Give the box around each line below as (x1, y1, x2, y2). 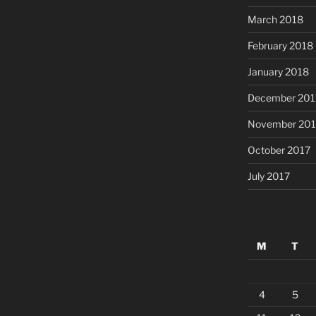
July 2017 (247, 169, 290, 182)
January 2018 (247, 65, 309, 78)
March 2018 (247, 13, 303, 25)
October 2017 (247, 143, 310, 156)
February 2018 (247, 39, 313, 51)
